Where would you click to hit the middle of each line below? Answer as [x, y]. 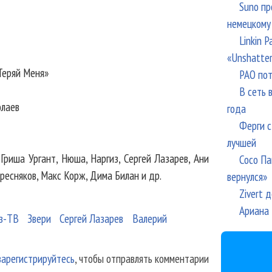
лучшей [241, 142]
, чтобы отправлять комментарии [141, 259]
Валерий [149, 219]
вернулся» [247, 176]
